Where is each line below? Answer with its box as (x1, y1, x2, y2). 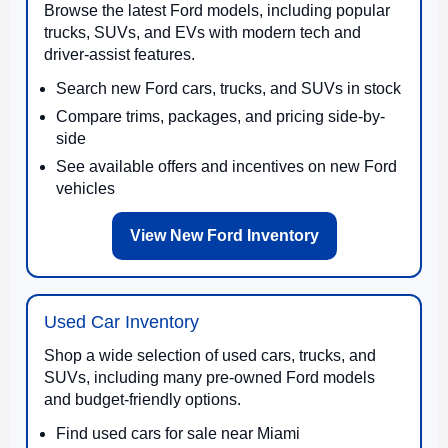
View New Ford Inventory (129, 226, 319, 244)
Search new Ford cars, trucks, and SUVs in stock (56, 79, 401, 97)
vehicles (56, 179, 115, 197)
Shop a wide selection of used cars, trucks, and (44, 346, 376, 364)
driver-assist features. (44, 45, 195, 63)
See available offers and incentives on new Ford (56, 157, 397, 175)
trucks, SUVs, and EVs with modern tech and (44, 23, 361, 41)
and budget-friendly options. (44, 390, 241, 408)
